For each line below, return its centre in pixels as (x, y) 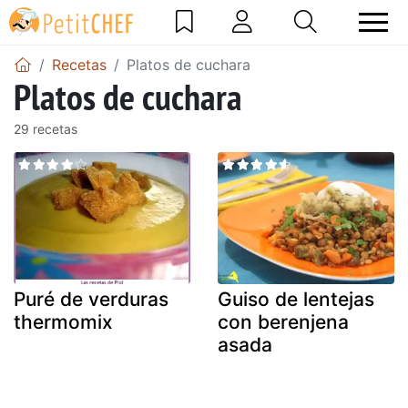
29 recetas (46, 128)
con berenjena (283, 322)
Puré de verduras (91, 300)
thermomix (63, 322)
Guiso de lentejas (296, 300)
